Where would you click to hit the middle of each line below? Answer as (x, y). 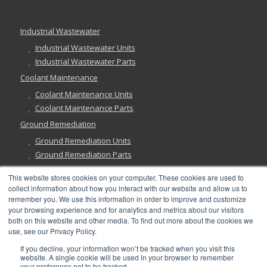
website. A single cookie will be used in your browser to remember (127, 257)
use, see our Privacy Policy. (52, 231)
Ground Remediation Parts (83, 154)
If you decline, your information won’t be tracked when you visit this (128, 248)
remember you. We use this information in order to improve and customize (127, 199)
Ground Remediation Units (83, 140)
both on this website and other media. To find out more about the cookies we (131, 220)
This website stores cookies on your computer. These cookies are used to (126, 177)
